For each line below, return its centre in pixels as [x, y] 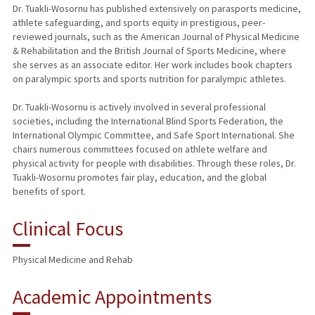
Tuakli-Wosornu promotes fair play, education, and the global [139, 178]
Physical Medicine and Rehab [72, 260]
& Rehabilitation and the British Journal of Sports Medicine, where [149, 51]
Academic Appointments [112, 297]
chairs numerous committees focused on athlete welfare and [140, 149]
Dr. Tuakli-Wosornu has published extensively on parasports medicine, [156, 9]
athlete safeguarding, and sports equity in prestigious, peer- [139, 23]
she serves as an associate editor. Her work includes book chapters [152, 65]
